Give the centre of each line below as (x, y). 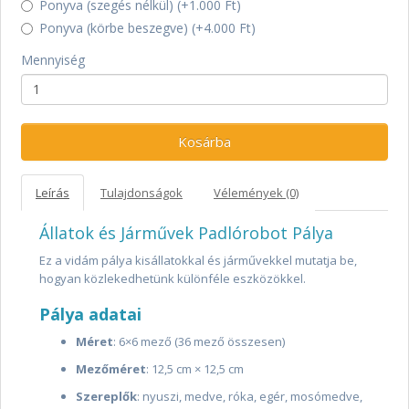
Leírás (52, 192)
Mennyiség (53, 59)
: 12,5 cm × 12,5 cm (195, 368)
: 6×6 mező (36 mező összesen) (199, 341)
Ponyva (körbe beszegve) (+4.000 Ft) (147, 27)
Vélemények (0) (256, 192)
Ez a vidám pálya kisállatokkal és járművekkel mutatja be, (198, 260)
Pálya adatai (90, 314)
